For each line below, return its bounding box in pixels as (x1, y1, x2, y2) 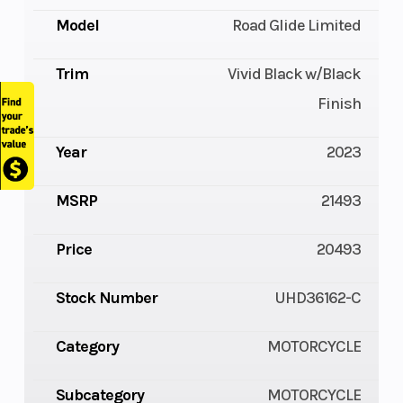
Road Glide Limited (232, 15, 362, 36)
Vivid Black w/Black (228, 64, 362, 85)
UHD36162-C (274, 288, 362, 309)
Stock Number (55, 288, 157, 309)
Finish (318, 94, 362, 114)
